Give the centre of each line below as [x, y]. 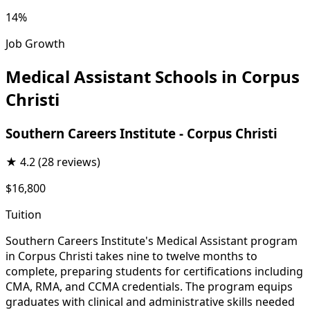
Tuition [24, 215]
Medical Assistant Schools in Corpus [153, 76]
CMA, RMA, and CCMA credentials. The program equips [149, 287]
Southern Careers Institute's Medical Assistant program [152, 241]
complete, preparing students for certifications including [154, 272]
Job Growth [35, 43]
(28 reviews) [69, 162]
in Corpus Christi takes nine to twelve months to [131, 256]
